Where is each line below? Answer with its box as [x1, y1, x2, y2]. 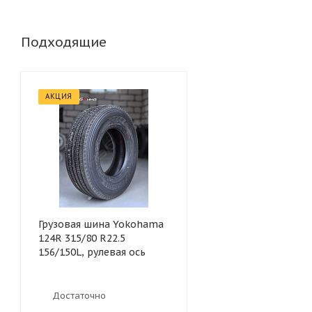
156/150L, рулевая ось [38, 246, 146, 258]
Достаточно [52, 290, 106, 302]
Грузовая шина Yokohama [38, 218, 164, 231]
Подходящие [21, 33, 107, 50]
